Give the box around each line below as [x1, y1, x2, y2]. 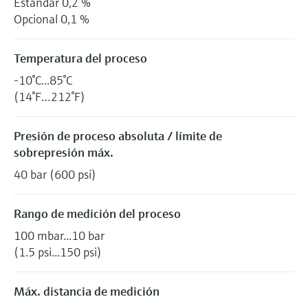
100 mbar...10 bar [14, 227, 104, 243]
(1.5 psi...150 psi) [14, 243, 102, 260]
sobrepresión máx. [14, 144, 113, 160]
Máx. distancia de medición [14, 283, 159, 299]
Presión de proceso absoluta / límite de [14, 127, 222, 144]
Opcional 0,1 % [14, 10, 89, 27]
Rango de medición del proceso [14, 205, 181, 221]
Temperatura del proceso [14, 49, 147, 66]
